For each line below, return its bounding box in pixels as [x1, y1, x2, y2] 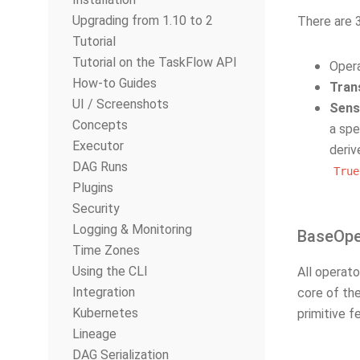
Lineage [72, 326, 117, 342]
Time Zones [72, 243, 140, 258]
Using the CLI [72, 264, 148, 279]
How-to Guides [72, 76, 157, 91]
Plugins [72, 180, 113, 195]
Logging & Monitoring [72, 222, 192, 237]
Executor [72, 138, 124, 153]
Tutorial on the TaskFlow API [72, 55, 237, 70]
